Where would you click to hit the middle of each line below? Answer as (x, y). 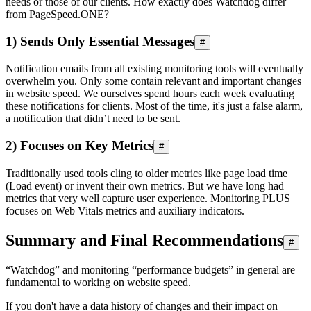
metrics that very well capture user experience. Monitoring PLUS (148, 198)
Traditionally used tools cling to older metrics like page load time (146, 173)
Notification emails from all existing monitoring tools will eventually (154, 69)
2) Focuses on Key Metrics (79, 146)
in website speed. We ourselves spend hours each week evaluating (150, 94)
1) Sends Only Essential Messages (100, 41)
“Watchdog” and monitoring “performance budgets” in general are (150, 269)
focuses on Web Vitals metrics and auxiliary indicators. (125, 210)
